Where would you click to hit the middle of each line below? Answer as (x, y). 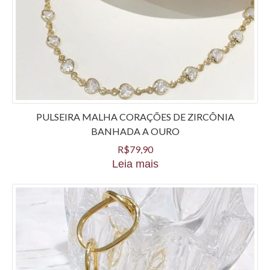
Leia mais (135, 164)
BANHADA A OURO (135, 131)
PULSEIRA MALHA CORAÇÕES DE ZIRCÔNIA (135, 116)
